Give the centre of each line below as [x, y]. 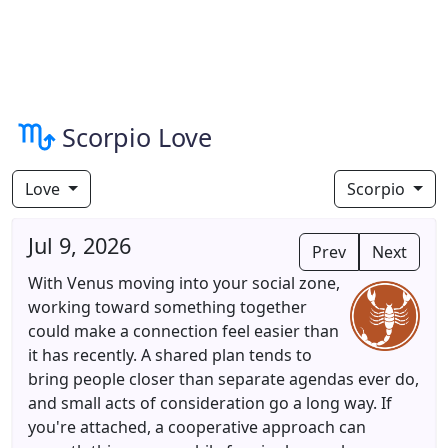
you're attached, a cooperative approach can [197, 427]
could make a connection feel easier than [183, 331]
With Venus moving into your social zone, [184, 283]
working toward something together [167, 307]
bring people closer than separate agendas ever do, [223, 379]
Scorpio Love [137, 137]
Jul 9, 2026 [79, 245]
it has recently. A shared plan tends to [170, 355]
